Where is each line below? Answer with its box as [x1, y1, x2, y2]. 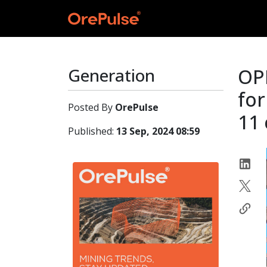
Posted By [68, 101, 115, 114]
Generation [68, 64, 155, 86]
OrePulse [115, 101, 159, 114]
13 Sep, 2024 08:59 [116, 125, 200, 138]
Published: [68, 125, 116, 138]
